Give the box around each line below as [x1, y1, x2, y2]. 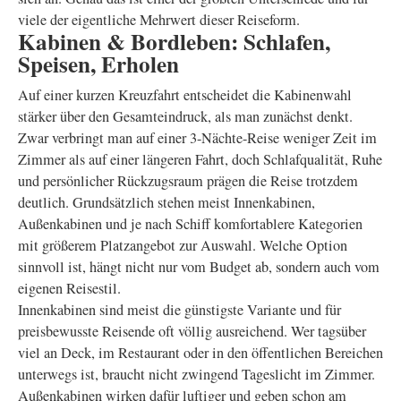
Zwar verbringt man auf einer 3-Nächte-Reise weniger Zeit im [18, 128, 377, 148]
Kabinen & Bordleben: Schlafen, [18, 25, 330, 58]
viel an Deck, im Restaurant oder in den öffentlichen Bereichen [18, 343, 383, 363]
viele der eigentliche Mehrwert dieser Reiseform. [18, 10, 300, 30]
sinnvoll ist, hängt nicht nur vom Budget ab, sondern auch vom [18, 257, 380, 277]
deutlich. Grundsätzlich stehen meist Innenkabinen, [18, 192, 315, 212]
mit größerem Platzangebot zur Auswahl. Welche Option [18, 235, 347, 255]
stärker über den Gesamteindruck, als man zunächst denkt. [18, 107, 353, 126]
